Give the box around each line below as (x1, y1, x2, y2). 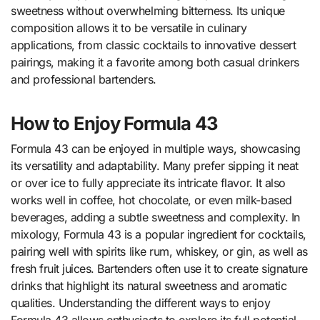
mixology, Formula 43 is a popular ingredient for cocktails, (11, 227, 306, 242)
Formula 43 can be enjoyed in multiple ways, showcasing (11, 141, 301, 156)
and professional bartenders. (11, 71, 156, 86)
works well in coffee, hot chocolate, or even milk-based (11, 193, 292, 208)
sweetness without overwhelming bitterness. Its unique (11, 3, 285, 18)
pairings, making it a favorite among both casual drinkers (11, 54, 299, 69)
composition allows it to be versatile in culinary (11, 20, 247, 35)
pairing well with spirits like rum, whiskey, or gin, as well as (11, 244, 308, 259)
